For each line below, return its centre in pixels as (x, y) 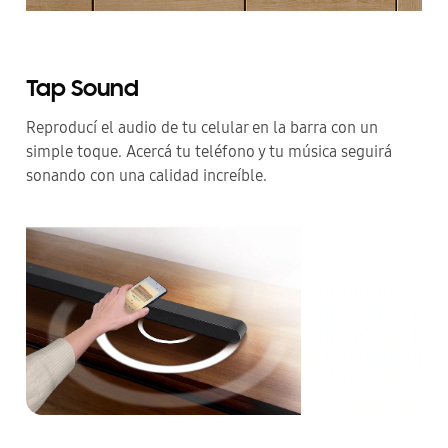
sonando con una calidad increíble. (146, 176)
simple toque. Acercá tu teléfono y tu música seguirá (209, 152)
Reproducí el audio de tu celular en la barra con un (202, 128)
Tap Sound (82, 90)
